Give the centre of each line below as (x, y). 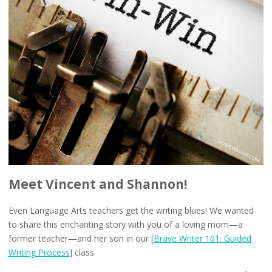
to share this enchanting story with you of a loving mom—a (125, 225)
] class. (83, 253)
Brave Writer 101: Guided (202, 239)
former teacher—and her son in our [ (81, 239)
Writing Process (39, 253)
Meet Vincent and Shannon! (99, 184)
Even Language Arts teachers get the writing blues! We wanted (131, 211)
